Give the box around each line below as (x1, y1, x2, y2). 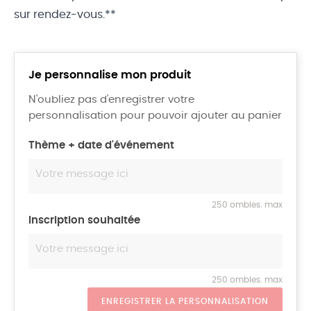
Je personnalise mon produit (28, 69, 191, 81)
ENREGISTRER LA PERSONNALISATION (101, 296, 269, 305)
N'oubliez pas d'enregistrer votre (28, 94, 194, 105)
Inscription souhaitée (28, 215, 140, 226)
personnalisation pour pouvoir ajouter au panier (28, 110, 282, 121)
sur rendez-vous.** (14, 8, 116, 20)
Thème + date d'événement (28, 140, 174, 151)
